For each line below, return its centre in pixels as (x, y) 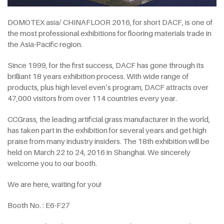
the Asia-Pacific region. (45, 44)
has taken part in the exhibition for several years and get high (107, 130)
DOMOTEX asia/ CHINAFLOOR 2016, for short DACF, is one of (110, 22)
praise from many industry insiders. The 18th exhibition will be (108, 141)
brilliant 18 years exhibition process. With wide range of (98, 76)
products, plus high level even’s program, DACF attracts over (108, 87)
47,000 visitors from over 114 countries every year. (92, 98)
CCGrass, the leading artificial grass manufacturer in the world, (109, 119)
